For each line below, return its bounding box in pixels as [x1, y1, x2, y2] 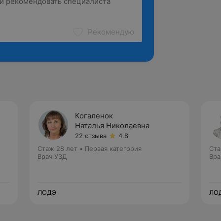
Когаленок [75, 111, 113, 120]
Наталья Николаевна [75, 121, 149, 130]
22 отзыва [75, 132, 107, 140]
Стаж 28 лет [37, 145, 77, 152]
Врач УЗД [37, 152, 67, 160]
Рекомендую [88, 27, 134, 37]
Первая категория [85, 145, 142, 152]
